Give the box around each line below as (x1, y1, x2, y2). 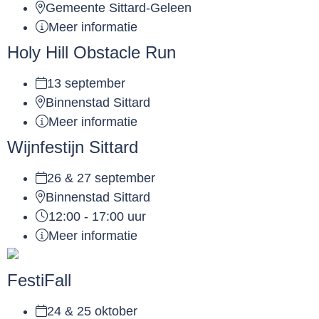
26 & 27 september (47, 171, 155, 186)
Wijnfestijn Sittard (7, 137, 138, 157)
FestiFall (7, 271, 71, 291)
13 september (47, 76, 125, 91)
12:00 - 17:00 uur (48, 209, 146, 224)
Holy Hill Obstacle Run (7, 43, 176, 63)
